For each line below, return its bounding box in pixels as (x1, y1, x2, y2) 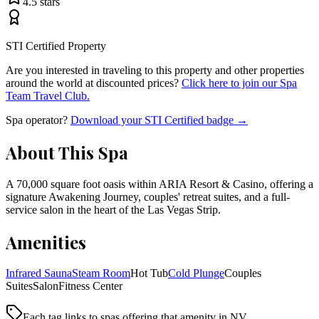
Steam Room (72, 267, 130, 280)
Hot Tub (130, 267, 168, 280)
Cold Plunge (168, 267, 224, 280)
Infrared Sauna (6, 267, 72, 280)
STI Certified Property (6, 39, 106, 52)
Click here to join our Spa (182, 76, 297, 89)
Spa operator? (6, 113, 68, 126)
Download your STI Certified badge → (70, 113, 248, 126)
